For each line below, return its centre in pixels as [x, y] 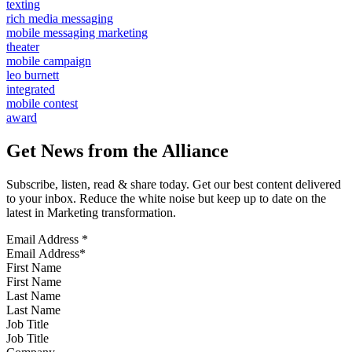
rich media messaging [60, 18]
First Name [34, 267]
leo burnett [33, 75]
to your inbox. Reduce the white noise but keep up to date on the [166, 198]
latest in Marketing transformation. [91, 212]
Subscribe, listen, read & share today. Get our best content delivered [174, 184]
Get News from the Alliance [117, 150]
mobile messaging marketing [77, 32]
